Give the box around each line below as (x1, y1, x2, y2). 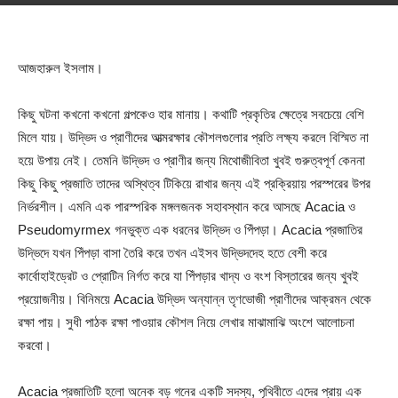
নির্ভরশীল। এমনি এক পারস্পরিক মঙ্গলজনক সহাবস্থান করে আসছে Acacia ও (18, 199, 355, 214)
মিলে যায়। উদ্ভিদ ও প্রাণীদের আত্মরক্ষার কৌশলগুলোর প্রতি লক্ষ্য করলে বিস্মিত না (18, 130, 369, 145)
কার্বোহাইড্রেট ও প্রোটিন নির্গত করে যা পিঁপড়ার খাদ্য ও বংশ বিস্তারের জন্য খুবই (18, 268, 359, 283)
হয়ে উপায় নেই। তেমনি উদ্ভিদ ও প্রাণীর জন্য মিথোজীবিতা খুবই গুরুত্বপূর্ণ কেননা (18, 153, 365, 168)
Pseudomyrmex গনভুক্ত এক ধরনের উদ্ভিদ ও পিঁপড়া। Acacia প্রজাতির (18, 222, 362, 237)
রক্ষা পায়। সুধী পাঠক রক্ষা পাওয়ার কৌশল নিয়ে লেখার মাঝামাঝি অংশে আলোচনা (18, 314, 354, 330)
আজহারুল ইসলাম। (18, 60, 103, 76)
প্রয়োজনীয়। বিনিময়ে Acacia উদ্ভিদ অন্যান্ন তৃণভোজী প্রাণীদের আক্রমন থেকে (18, 291, 371, 306)
